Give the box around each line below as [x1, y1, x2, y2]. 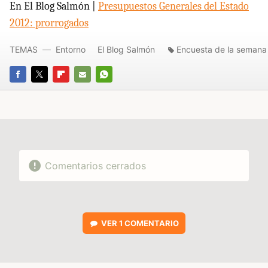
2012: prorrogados [10, 16, 89, 29]
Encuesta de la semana [176, 44, 267, 54]
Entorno [56, 44, 86, 54]
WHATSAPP [96, 86, 141, 96]
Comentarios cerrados [44, 159, 146, 172]
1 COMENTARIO [118, 218, 179, 228]
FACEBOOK [10, 86, 53, 96]
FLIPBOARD [53, 86, 96, 96]
